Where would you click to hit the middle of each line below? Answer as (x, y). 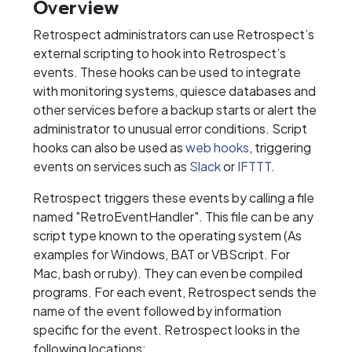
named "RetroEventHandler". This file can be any (173, 217)
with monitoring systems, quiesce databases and (174, 91)
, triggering (280, 148)
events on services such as (111, 167)
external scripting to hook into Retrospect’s (159, 53)
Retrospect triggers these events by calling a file (174, 198)
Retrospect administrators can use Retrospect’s (174, 35)
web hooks (217, 148)
